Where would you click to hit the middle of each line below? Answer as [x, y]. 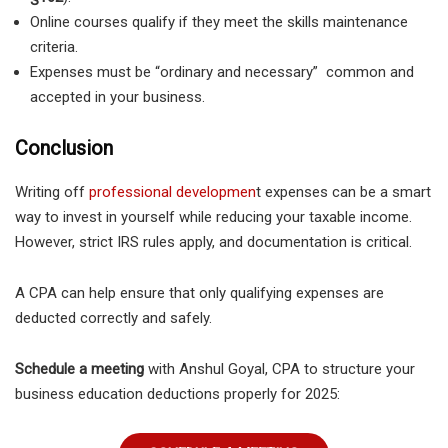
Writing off [52, 191]
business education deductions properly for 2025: [177, 393]
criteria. [54, 47]
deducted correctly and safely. [113, 317]
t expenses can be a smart [343, 191]
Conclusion [64, 147]
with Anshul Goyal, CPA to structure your [279, 368]
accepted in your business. [117, 97]
